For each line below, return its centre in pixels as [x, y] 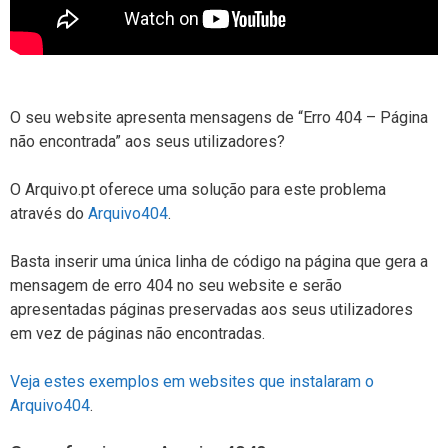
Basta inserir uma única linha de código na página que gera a [219, 261]
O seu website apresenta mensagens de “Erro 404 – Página [219, 117]
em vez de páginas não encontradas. [137, 333]
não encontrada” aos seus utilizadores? [147, 141]
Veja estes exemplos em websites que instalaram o [192, 381]
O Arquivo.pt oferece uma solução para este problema [198, 189]
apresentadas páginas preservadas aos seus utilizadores [211, 309]
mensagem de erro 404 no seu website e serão [176, 285]
